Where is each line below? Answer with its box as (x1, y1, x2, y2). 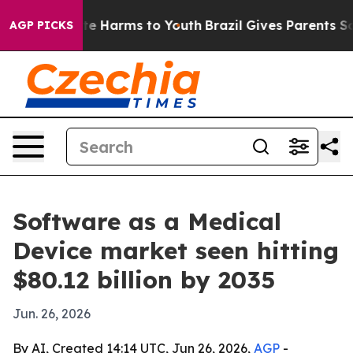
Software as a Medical (13, 206, 281, 236)
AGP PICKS (9, 18, 73, 32)
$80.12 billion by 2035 (13, 265, 275, 295)
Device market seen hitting (13, 236, 339, 266)
